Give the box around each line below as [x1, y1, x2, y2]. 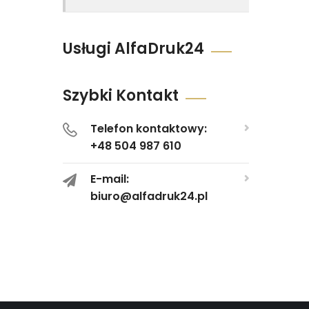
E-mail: [90, 171, 129, 187]
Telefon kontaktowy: [90, 121, 207, 137]
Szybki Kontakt [63, 85, 179, 106]
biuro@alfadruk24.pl [90, 188, 208, 204]
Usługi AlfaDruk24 [63, 38, 204, 59]
